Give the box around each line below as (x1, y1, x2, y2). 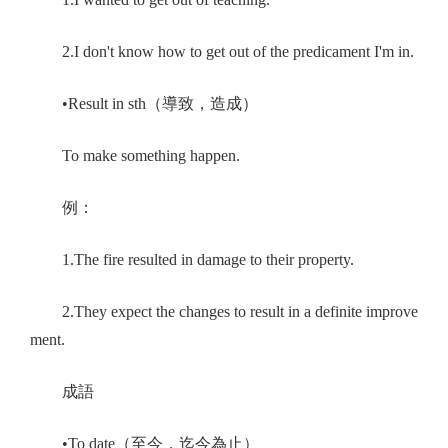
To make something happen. (30, 147, 240, 165)
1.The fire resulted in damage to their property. (30, 251, 354, 269)
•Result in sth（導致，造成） (30, 95, 258, 113)
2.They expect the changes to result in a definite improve (30, 303, 418, 321)
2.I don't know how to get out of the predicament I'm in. (30, 43, 414, 61)
